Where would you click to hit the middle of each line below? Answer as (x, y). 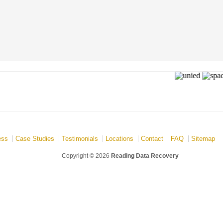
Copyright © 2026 (86, 156)
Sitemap (203, 139)
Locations (119, 139)
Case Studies (35, 139)
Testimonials (80, 139)
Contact (152, 139)
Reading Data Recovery (145, 156)
